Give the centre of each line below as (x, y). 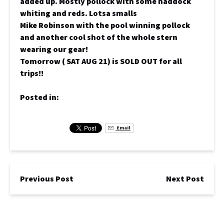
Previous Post (47, 178)
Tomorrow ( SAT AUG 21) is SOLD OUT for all (101, 61)
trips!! (32, 73)
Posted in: (39, 97)
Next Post (185, 178)
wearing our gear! (54, 49)
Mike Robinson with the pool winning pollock (105, 25)
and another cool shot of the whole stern (99, 37)
